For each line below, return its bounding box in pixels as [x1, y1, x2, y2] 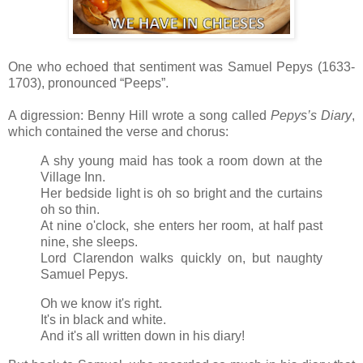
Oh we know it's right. [41, 297, 162, 311]
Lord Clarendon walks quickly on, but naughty [41, 251, 322, 266]
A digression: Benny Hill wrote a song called [8, 109, 271, 123]
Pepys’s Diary [271, 109, 352, 123]
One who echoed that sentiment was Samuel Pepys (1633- [8, 60, 355, 75]
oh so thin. [41, 203, 100, 217]
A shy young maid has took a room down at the [41, 154, 322, 169]
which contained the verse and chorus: [8, 125, 228, 139]
